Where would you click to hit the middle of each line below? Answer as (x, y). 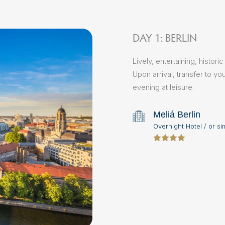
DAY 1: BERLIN (165, 38)
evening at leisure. (163, 87)
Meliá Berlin (177, 115)
